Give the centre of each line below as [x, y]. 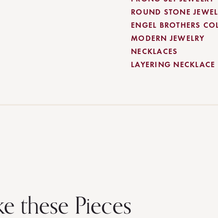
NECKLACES [154, 51]
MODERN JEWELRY [168, 38]
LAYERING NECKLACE [173, 64]
